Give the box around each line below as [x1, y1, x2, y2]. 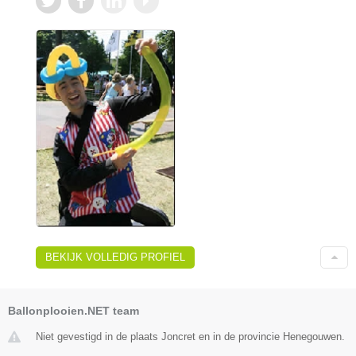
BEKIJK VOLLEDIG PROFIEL [45, 251, 185, 264]
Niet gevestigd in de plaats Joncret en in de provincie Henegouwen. [36, 331, 345, 343]
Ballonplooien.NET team [8, 304, 139, 318]
